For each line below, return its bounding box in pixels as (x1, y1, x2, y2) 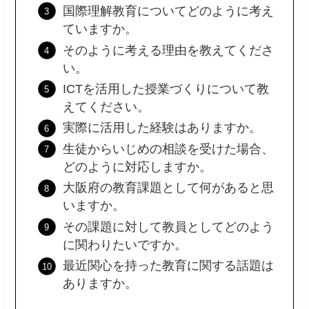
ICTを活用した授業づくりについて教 (62, 82, 269, 97)
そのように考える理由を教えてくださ (62, 43, 274, 57)
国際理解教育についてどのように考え (62, 4, 274, 19)
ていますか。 (62, 22, 137, 37)
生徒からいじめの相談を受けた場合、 (62, 141, 274, 156)
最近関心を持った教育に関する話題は (62, 259, 274, 273)
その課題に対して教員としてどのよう (62, 219, 274, 234)
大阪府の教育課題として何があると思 (62, 181, 274, 195)
